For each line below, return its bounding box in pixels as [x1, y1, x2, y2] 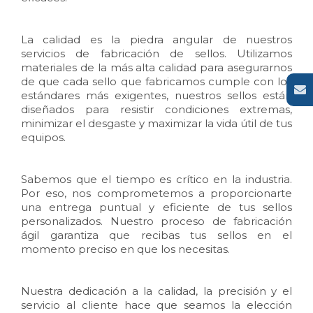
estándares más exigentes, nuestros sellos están [21, 88, 292, 102]
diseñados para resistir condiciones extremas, [21, 102, 292, 116]
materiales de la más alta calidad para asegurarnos [21, 60, 292, 74]
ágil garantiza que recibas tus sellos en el [21, 228, 292, 242]
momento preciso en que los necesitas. [21, 242, 230, 256]
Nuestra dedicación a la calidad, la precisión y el [21, 284, 292, 298]
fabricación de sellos [100, 46, 224, 60]
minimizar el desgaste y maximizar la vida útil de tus [21, 116, 292, 130]
